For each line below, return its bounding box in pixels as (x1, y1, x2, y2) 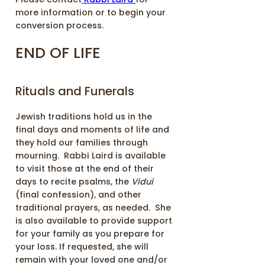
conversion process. (15, 19, 104, 31)
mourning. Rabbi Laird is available (15, 150, 166, 162)
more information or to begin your (15, 6, 166, 18)
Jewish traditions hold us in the (15, 111, 153, 123)
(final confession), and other (15, 189, 142, 201)
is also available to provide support (15, 215, 173, 227)
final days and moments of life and (15, 124, 170, 136)
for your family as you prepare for (15, 228, 165, 240)
